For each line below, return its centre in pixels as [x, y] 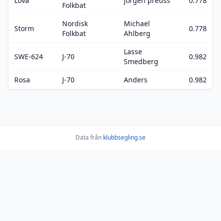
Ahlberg [137, 33]
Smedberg [141, 61]
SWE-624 [29, 56]
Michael [137, 23]
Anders [136, 80]
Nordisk [75, 23]
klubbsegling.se [124, 137]
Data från [89, 137]
